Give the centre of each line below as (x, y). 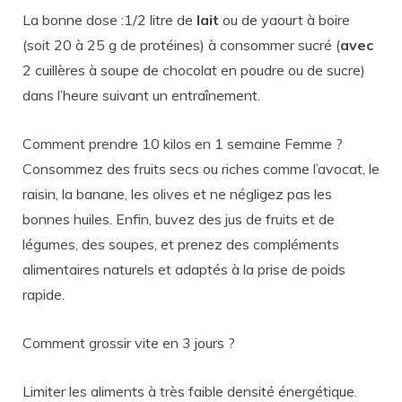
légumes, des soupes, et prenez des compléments (181, 245)
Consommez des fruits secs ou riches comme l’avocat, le (201, 169)
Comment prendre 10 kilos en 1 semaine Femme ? (183, 144)
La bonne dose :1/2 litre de (109, 20)
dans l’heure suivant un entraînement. (141, 96)
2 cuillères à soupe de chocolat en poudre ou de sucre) (194, 70)
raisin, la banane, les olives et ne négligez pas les (177, 194)
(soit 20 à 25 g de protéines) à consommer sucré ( (181, 45)
